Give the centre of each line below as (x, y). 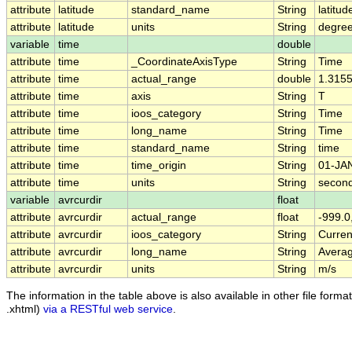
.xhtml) (25, 309)
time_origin (159, 166)
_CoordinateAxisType (184, 62)
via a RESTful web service (108, 309)
